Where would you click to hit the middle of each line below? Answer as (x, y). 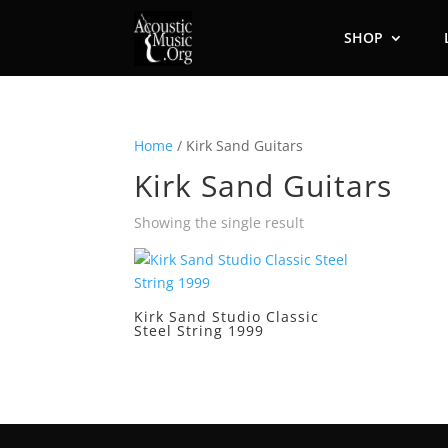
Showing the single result (219, 222)
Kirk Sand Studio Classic (227, 316)
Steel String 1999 (199, 330)
